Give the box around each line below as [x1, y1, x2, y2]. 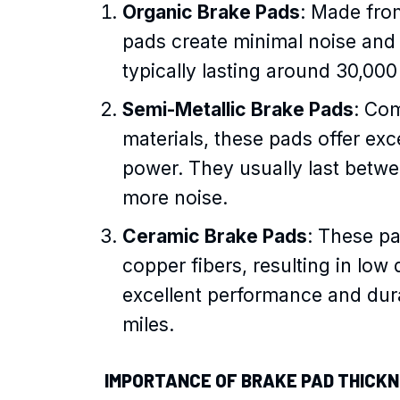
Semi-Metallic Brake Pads [122, 97, 354, 121]
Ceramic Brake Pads [122, 224, 307, 247]
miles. [122, 312, 174, 336]
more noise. [122, 186, 228, 209]
